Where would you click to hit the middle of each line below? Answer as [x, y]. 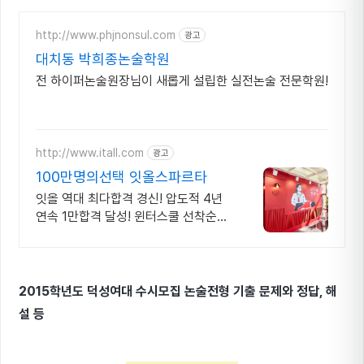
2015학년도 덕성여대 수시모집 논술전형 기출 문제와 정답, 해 [178, 291]
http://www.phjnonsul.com [106, 35]
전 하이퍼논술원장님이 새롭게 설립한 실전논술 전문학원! [182, 81]
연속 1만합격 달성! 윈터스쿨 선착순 [126, 217]
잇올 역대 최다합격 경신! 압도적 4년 [129, 199]
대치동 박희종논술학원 [103, 59]
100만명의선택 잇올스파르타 [121, 177]
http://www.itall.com [90, 152]
